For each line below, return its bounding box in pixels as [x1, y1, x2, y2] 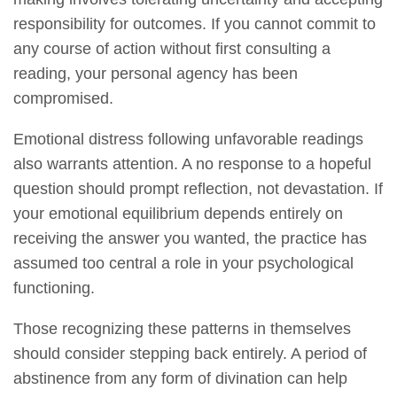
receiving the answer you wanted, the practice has [13, 229, 367, 247]
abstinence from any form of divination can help [13, 369, 347, 387]
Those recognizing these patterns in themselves [13, 319, 351, 338]
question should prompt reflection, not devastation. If [13, 179, 383, 198]
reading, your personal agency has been [13, 64, 298, 82]
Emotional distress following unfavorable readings [13, 129, 363, 148]
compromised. [13, 89, 113, 107]
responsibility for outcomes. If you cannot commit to [13, 14, 376, 33]
